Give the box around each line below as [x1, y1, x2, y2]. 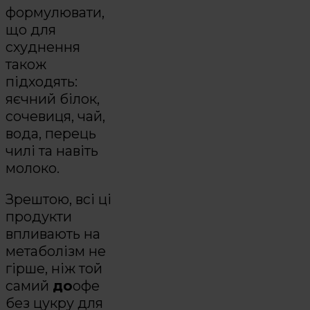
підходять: [6, 73, 77, 91]
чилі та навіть [6, 143, 98, 160]
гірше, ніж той [6, 259, 102, 277]
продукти [6, 208, 72, 225]
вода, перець [6, 125, 96, 143]
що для [6, 21, 56, 39]
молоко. [6, 160, 60, 177]
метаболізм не [6, 242, 106, 259]
